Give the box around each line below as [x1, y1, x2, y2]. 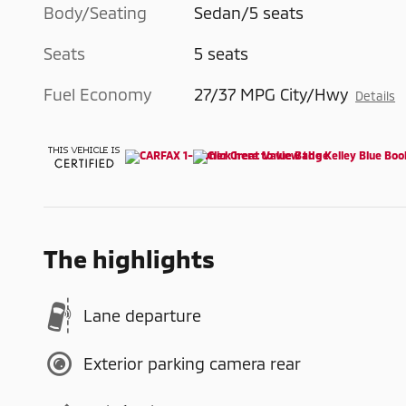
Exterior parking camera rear [83, 353, 301, 373]
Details [355, 87, 396, 103]
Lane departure [83, 305, 201, 325]
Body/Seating [43, 2, 147, 23]
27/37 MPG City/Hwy [194, 83, 349, 104]
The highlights [43, 243, 215, 273]
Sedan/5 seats [194, 2, 304, 23]
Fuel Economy [43, 83, 151, 104]
